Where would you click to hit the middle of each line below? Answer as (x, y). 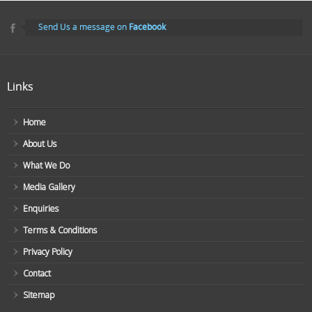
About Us (40, 143)
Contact (37, 273)
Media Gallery (49, 187)
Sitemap (39, 295)
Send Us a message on (84, 27)
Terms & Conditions (60, 230)
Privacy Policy (48, 251)
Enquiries (41, 208)
